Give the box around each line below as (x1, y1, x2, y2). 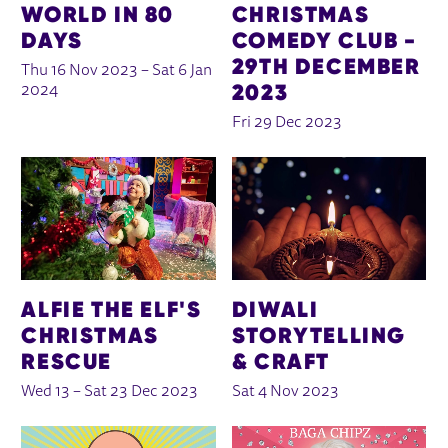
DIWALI (231, 295, 319, 324)
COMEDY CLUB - (231, 26, 417, 55)
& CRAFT (231, 347, 331, 376)
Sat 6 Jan (152, 63, 213, 80)
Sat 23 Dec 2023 (84, 384, 199, 401)
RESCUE (21, 347, 112, 376)
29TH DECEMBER (231, 52, 421, 81)
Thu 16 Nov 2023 (21, 63, 139, 80)
